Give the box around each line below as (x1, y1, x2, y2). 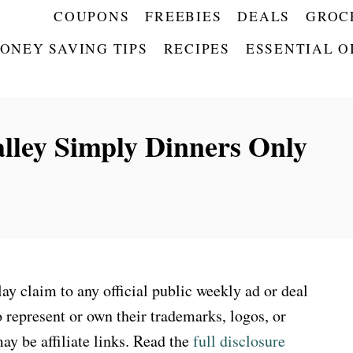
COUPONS (54, 7, 130, 25)
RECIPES (163, 39, 230, 58)
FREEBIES (145, 7, 222, 25)
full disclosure (193, 330, 285, 351)
